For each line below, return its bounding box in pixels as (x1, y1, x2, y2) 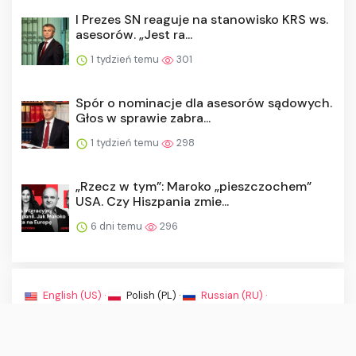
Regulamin (68, 310, 118, 324)
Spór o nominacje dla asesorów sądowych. (75, 95, 332, 112)
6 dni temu (88, 219, 145, 234)
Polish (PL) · (124, 288, 183, 303)
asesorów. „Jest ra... (75, 26, 192, 44)
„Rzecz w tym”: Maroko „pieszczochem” (75, 178, 311, 195)
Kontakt (25, 310, 61, 324)
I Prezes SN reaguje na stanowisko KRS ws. (75, 11, 328, 29)
